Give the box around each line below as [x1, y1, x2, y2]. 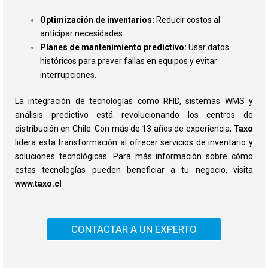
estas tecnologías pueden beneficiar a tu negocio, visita [15, 165, 253, 175]
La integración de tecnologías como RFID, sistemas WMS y [15, 96, 253, 106]
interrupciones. [40, 70, 96, 80]
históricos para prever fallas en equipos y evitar [40, 56, 217, 66]
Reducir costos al [154, 15, 220, 25]
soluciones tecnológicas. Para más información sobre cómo [15, 151, 253, 162]
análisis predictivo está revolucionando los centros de [15, 110, 253, 120]
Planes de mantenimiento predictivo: [40, 42, 187, 53]
